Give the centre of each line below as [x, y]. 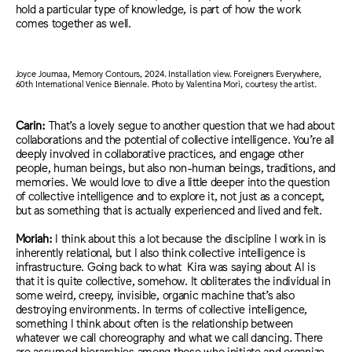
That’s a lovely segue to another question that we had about [191, 124]
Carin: [32, 124]
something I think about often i [90, 323]
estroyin [41, 309]
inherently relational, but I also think [101, 252]
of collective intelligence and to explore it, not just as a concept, [170, 195]
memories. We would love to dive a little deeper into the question [172, 181]
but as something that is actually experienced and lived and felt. [169, 209]
